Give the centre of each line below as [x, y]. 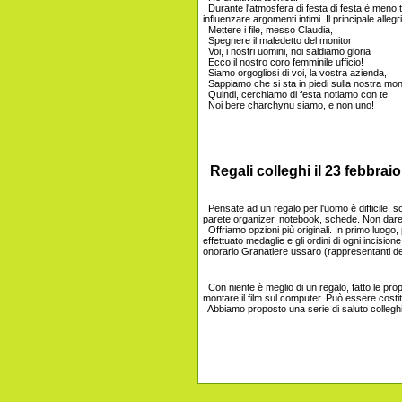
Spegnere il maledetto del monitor [277, 41]
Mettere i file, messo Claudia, [268, 30]
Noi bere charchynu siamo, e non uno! [288, 105]
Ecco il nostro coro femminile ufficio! [283, 62]
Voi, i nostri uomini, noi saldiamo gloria [287, 52]
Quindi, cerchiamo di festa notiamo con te [295, 95]
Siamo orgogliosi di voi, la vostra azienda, [295, 73]
